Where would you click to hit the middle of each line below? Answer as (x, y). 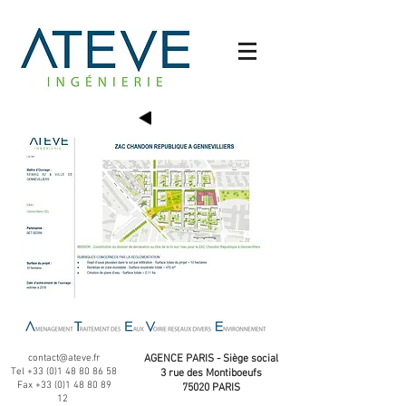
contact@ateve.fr (64, 358)
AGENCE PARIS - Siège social (211, 359)
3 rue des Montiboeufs (211, 373)
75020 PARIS (211, 388)
